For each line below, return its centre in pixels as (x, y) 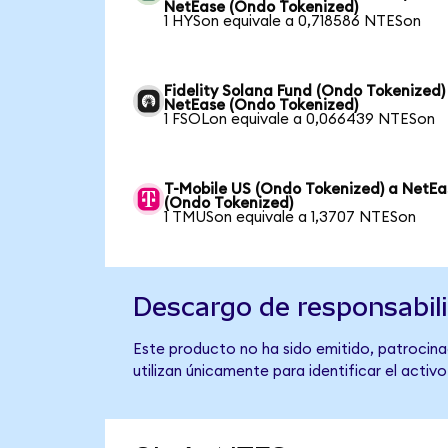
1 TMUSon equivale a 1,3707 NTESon (290, 217)
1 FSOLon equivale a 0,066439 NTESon (300, 119)
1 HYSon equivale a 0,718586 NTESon (293, 21)
